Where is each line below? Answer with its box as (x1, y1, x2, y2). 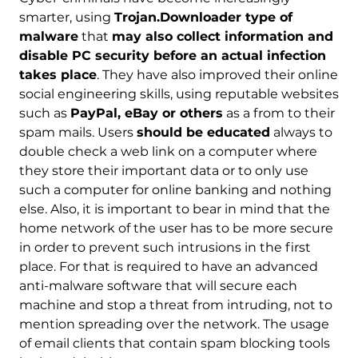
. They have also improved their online (96, 67, 338, 83)
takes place (18, 67, 97, 83)
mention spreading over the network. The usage (18, 316, 329, 332)
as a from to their (222, 105, 335, 121)
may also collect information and (111, 29, 333, 45)
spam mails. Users (18, 125, 137, 141)
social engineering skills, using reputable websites (18, 86, 339, 102)
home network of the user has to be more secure (18, 221, 333, 237)
